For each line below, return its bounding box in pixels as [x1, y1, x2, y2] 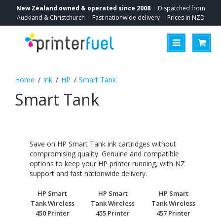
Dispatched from [157, 4, 205, 12]
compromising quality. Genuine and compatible [30, 149, 179, 158]
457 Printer [156, 209, 191, 218]
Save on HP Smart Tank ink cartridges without [30, 139, 176, 148]
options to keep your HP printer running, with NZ [30, 159, 185, 168]
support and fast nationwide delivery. [30, 169, 147, 178]
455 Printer [96, 209, 130, 218]
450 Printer [35, 209, 70, 218]
